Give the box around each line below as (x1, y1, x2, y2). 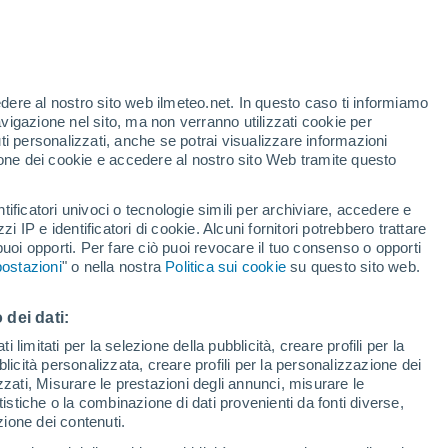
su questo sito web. (286, 258, 421, 275)
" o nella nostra (61, 258, 166, 275)
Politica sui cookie (165, 258, 287, 275)
